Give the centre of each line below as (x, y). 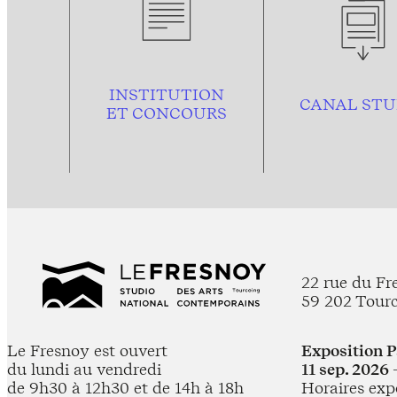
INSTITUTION (166, 94)
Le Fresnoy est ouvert (87, 351)
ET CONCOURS (166, 113)
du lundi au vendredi (84, 370)
